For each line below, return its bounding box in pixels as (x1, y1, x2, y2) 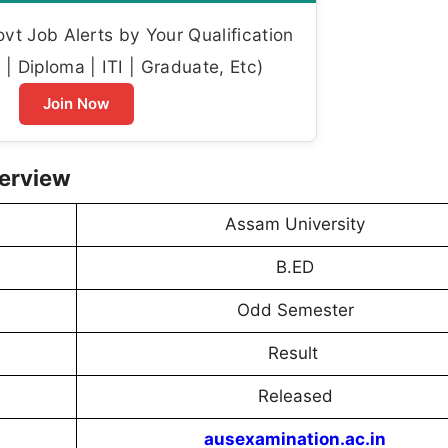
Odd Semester (236, 300, 354, 321)
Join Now (43, 94, 110, 114)
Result (267, 343, 323, 364)
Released (257, 386, 333, 407)
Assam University (225, 214, 365, 235)
